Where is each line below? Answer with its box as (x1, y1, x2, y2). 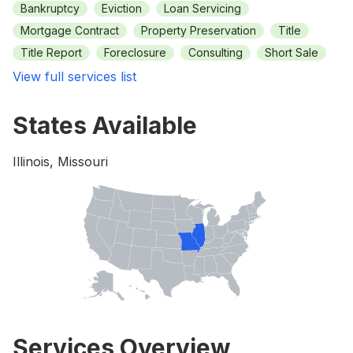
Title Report (20, 46, 82, 59)
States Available (13, 111, 197, 139)
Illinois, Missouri (13, 154, 108, 169)
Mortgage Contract (20, 24, 119, 37)
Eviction (102, 2, 142, 15)
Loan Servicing (164, 2, 241, 15)
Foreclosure (104, 46, 166, 59)
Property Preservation (141, 24, 256, 37)
